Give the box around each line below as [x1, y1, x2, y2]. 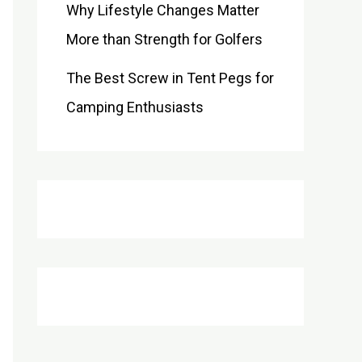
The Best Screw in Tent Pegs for [66, 69, 274, 86]
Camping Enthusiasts [66, 99, 204, 116]
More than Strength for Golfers [66, 31, 263, 48]
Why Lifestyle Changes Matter [66, 2, 259, 19]
